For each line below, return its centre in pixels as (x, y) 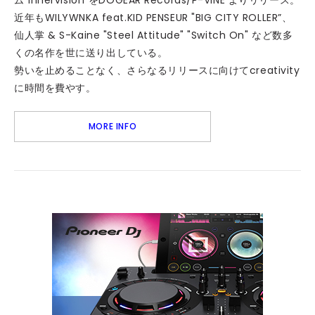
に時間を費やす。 (57, 88)
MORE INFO (112, 126)
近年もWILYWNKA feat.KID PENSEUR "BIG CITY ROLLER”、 (153, 18)
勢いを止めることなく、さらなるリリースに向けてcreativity (157, 70)
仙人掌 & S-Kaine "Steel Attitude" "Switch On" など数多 (154, 35)
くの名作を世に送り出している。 (91, 53)
